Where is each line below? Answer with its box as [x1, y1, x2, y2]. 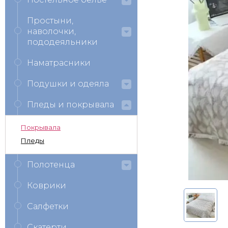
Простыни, [27, 16, 73, 25]
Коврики [27, 181, 66, 190]
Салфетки [27, 202, 69, 211]
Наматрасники [27, 58, 91, 68]
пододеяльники [27, 37, 98, 47]
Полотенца [27, 160, 75, 169]
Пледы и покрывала [27, 100, 114, 109]
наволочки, [27, 26, 76, 36]
